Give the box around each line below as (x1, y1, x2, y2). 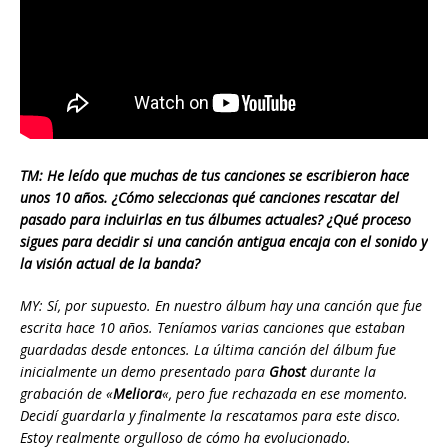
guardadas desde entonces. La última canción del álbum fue (20, 340, 396, 360)
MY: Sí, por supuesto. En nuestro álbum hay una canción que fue (20, 296, 422, 316)
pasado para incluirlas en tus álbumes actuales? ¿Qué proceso (20, 210, 411, 230)
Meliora (113, 384, 162, 404)
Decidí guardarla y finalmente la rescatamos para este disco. (20, 406, 401, 426)
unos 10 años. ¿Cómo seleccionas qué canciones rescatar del (20, 188, 399, 208)
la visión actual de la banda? (20, 254, 200, 274)
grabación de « (20, 384, 113, 404)
